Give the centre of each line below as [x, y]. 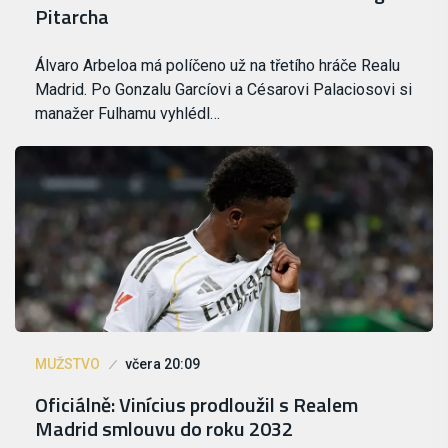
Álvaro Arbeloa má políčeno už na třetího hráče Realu [217, 66]
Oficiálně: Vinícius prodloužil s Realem [196, 404]
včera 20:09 [162, 363]
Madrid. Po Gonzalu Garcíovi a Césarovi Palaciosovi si [223, 90]
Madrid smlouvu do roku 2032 [164, 428]
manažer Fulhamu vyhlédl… [127, 114]
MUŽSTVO [67, 363]
